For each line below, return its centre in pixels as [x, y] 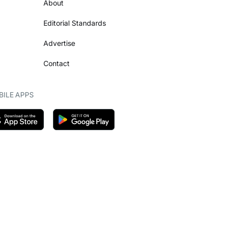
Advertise [59, 43]
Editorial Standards [75, 23]
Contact [56, 64]
